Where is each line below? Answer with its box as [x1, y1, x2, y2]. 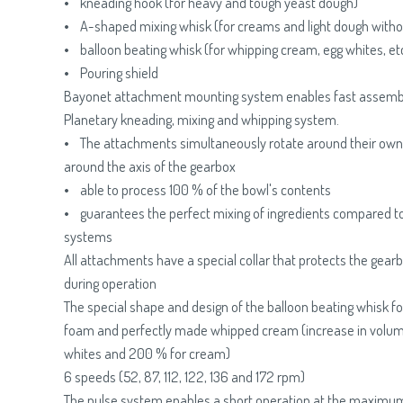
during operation [64, 273, 157, 292]
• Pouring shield [64, 63, 158, 82]
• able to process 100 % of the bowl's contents [64, 180, 331, 199]
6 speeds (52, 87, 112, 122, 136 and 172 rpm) [64, 367, 305, 386]
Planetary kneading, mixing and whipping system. [64, 110, 339, 129]
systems [64, 227, 112, 246]
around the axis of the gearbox [64, 157, 236, 175]
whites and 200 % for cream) [64, 344, 230, 363]
